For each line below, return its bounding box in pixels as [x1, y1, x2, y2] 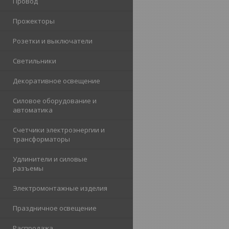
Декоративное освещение [13, 76, 100, 86]
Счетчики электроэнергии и [13, 125, 105, 135]
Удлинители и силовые [13, 154, 87, 164]
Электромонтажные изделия [13, 184, 107, 193]
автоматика [13, 105, 53, 115]
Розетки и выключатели [13, 36, 93, 46]
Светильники [13, 56, 56, 66]
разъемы [13, 164, 43, 173]
